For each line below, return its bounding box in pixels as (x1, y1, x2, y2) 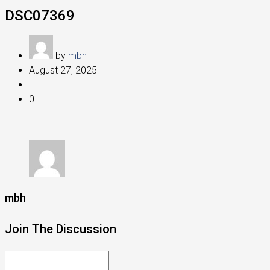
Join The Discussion (5, 222, 116, 236)
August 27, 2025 (29, 64, 97, 76)
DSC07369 (5, 7, 75, 24)
